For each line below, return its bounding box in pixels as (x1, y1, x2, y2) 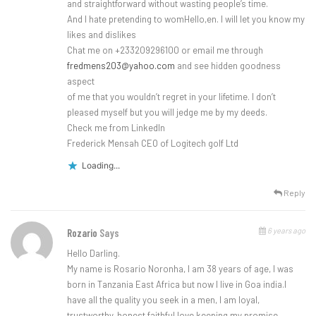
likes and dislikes (67, 29, 136, 41)
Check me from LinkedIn (67, 122, 165, 134)
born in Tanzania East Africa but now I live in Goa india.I (67, 279, 286, 291)
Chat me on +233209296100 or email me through (67, 44, 263, 56)
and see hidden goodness (175, 60, 281, 72)
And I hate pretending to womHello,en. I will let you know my (67, 13, 305, 25)
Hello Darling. (67, 248, 120, 260)
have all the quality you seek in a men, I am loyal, (67, 294, 260, 306)
